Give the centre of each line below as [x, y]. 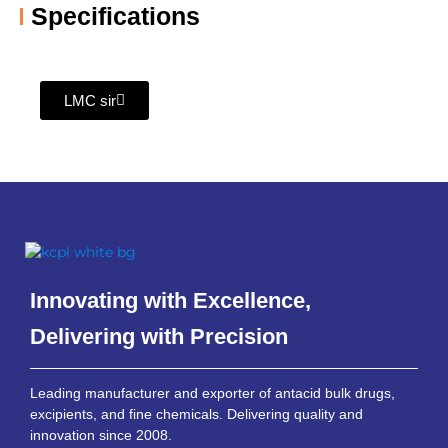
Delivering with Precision [159, 336]
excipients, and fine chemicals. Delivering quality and [196, 415]
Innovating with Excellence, [170, 300]
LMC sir [90, 100]
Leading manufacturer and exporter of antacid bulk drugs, [212, 394]
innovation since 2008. [101, 436]
